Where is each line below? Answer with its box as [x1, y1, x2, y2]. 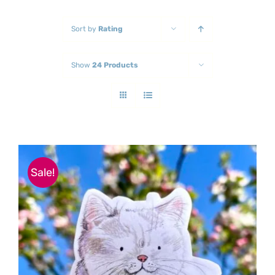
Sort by [71, 25, 98, 34]
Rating [98, 25, 123, 34]
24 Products [91, 61, 138, 70]
